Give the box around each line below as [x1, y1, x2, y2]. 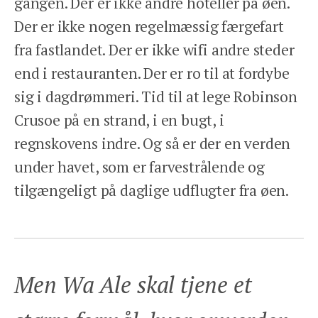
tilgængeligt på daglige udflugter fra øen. [14, 180, 292, 200]
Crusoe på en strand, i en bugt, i [14, 109, 224, 130]
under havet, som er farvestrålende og [14, 156, 265, 177]
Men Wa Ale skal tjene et [14, 269, 252, 300]
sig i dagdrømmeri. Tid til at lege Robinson [14, 86, 297, 106]
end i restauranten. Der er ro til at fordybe [14, 62, 290, 83]
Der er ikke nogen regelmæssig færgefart [14, 16, 284, 36]
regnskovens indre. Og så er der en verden [14, 133, 291, 153]
